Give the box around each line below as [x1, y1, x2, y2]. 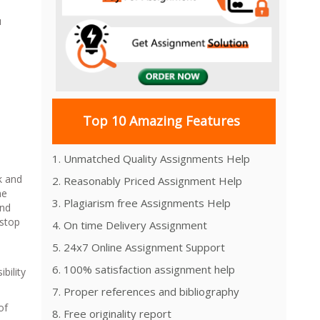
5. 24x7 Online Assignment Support [52, 239, 225, 254]
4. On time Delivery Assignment [52, 217, 207, 232]
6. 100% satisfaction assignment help [52, 261, 235, 276]
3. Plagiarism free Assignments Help [52, 195, 231, 210]
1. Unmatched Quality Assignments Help [52, 151, 250, 166]
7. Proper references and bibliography [52, 284, 239, 299]
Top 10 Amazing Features [82, 112, 240, 130]
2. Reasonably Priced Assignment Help [52, 173, 242, 188]
